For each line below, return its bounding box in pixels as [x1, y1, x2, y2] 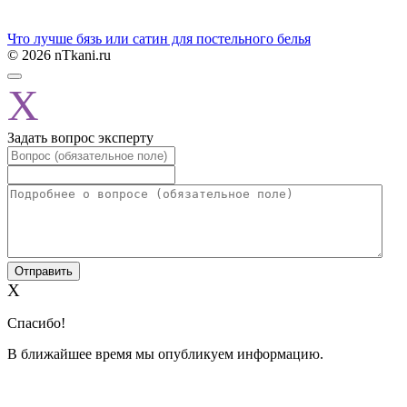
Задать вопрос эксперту [7, 130, 154, 146]
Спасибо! [7, 315, 65, 332]
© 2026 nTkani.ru [7, 47, 111, 64]
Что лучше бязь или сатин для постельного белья [7, 31, 311, 47]
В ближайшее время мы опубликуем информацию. [7, 346, 323, 362]
